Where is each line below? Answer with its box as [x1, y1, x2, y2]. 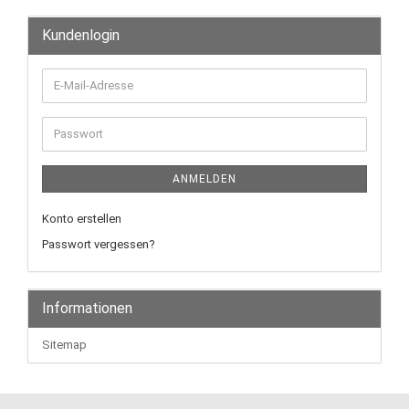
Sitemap [42, 337, 87, 351]
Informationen [42, 299, 132, 317]
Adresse [53, 110, 97, 124]
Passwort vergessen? [42, 236, 155, 251]
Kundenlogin [42, 26, 120, 44]
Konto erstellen [42, 211, 121, 225]
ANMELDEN [173, 172, 236, 185]
